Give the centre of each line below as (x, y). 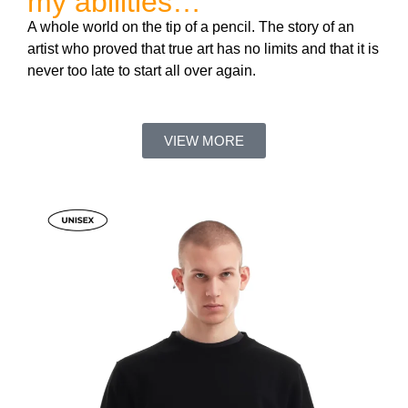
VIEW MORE (204, 140)
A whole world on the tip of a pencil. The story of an (191, 27)
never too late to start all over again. (142, 71)
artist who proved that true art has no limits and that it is (203, 49)
